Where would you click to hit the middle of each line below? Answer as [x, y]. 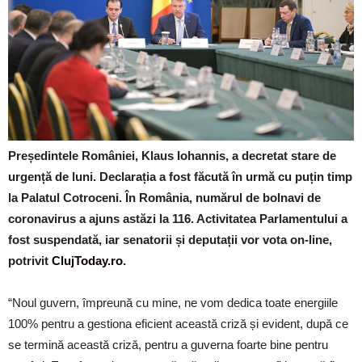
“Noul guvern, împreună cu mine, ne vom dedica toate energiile [173, 302]
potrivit [30, 260]
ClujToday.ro [87, 260]
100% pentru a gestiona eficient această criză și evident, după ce [178, 323]
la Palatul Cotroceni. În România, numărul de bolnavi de [164, 197]
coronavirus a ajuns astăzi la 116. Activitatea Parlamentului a [178, 218]
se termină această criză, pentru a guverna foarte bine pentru [168, 344]
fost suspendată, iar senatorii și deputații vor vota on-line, [170, 239]
